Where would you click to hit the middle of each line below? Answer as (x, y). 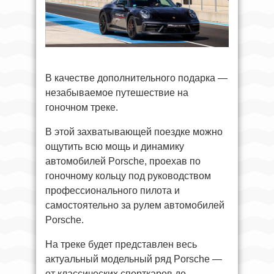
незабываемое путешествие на (117, 92)
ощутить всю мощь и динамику (115, 146)
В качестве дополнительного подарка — (136, 78)
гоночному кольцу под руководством (128, 176)
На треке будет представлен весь (121, 244)
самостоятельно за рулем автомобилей (135, 205)
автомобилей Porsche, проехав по (123, 161)
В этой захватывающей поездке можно (134, 131)
